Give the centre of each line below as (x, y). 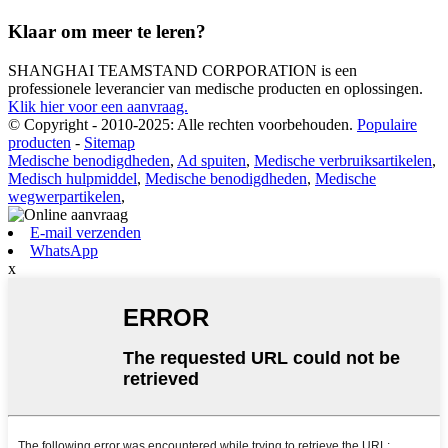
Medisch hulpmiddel (72, 179)
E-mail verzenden (85, 233)
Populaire (387, 125)
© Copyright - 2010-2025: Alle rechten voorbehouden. (180, 125)
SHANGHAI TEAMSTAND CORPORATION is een (182, 71)
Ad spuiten (211, 161)
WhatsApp (64, 251)
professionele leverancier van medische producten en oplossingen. (215, 89)
